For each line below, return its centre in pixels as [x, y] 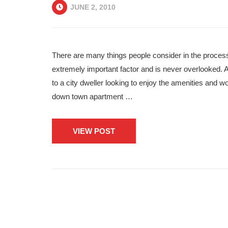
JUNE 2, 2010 [92, 7]
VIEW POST [94, 131]
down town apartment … [92, 96]
